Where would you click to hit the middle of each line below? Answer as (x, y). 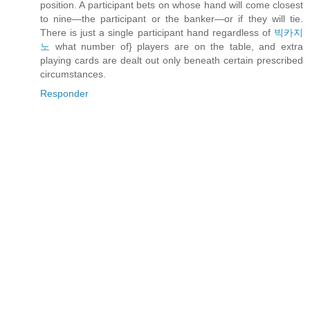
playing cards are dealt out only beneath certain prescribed (172, 60)
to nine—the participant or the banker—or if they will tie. (172, 18)
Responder (64, 93)
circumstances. (73, 74)
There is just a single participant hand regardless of (157, 32)
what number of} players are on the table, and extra (176, 46)
